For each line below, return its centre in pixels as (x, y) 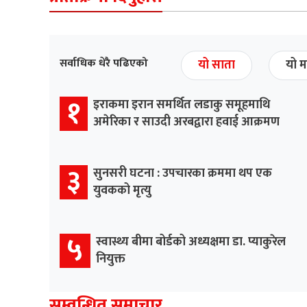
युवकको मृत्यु (122, 191)
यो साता (217, 65)
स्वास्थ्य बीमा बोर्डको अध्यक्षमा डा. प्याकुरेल (191, 242)
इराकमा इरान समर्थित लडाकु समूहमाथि (182, 105)
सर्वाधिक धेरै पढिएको (104, 64)
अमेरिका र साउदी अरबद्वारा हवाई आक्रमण (186, 122)
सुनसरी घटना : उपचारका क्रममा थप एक (183, 174)
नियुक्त (111, 259)
